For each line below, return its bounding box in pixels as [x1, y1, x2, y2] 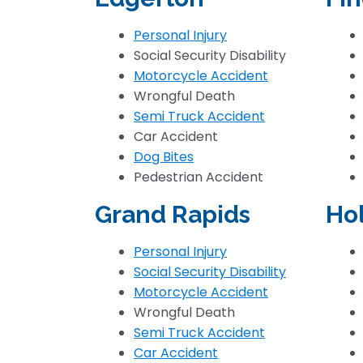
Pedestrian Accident [134, 168, 263, 186]
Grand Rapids [95, 200, 250, 228]
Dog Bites [134, 147, 194, 166]
